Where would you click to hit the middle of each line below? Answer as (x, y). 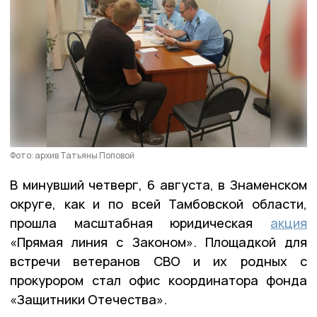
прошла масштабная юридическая (140, 223)
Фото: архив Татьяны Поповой (72, 155)
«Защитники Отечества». (88, 299)
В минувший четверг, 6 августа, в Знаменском (158, 184)
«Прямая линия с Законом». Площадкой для (158, 242)
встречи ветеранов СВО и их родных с (158, 261)
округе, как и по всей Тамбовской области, (158, 203)
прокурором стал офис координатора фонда (158, 280)
